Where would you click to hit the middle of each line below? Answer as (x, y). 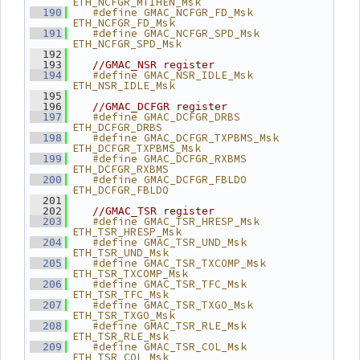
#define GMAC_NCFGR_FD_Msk (163, 12)
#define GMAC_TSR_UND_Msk (160, 242)
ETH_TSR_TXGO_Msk (124, 315)
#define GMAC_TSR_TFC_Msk (160, 284)
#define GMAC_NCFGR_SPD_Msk (166, 33)
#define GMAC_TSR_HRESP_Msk (166, 221)
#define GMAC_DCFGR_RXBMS (160, 159)
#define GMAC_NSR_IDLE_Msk (163, 75)
